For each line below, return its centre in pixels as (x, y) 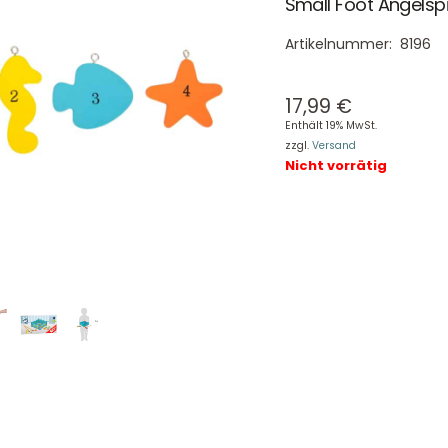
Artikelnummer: (340, 44)
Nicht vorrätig (335, 166)
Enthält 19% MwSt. (330, 126)
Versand (333, 146)
